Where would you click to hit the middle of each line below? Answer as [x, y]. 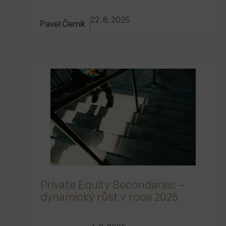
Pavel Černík [63, 23]
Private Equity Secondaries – [112, 184]
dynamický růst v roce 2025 [109, 196]
